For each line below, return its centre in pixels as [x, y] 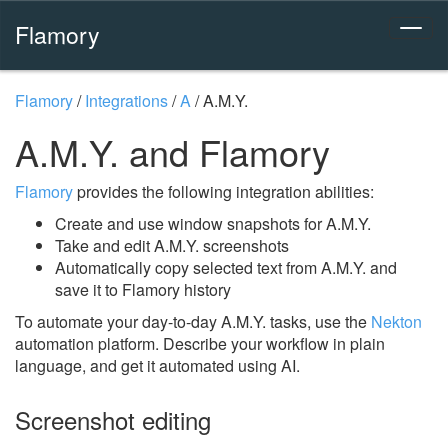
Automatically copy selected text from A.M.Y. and [226, 267]
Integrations [126, 100]
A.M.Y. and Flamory [172, 151]
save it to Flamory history [143, 289]
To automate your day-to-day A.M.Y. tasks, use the [193, 321]
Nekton [396, 321]
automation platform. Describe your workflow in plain [200, 343]
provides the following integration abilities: [223, 191]
